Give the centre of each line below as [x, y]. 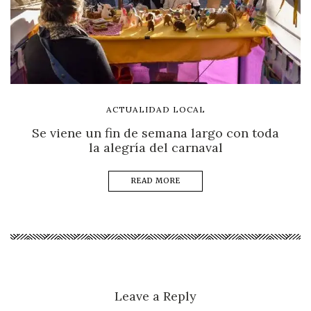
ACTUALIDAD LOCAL [155, 109]
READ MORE [155, 180]
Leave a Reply [155, 296]
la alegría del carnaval [155, 147]
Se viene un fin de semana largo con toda [155, 133]
